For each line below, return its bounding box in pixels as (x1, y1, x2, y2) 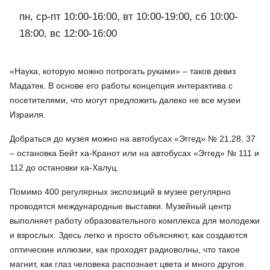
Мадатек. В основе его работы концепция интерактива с (10, 81, 233, 91)
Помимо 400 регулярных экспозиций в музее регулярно (10, 187, 231, 197)
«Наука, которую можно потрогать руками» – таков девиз (10, 66, 236, 77)
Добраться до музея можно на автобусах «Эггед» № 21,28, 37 (10, 134, 256, 144)
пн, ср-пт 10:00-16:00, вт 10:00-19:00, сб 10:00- (19, 11, 238, 23)
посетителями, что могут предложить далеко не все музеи (10, 95, 240, 105)
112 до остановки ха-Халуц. (10, 163, 119, 173)
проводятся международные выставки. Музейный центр (10, 201, 231, 212)
